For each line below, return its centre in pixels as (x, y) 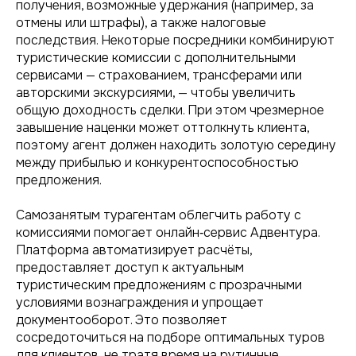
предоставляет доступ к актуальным (130, 267)
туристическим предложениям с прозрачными (159, 285)
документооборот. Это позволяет (122, 320)
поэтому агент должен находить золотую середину (176, 145)
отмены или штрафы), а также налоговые (141, 23)
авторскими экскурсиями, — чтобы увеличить (156, 93)
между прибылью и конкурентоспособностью (157, 163)
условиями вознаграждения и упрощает (140, 302)
